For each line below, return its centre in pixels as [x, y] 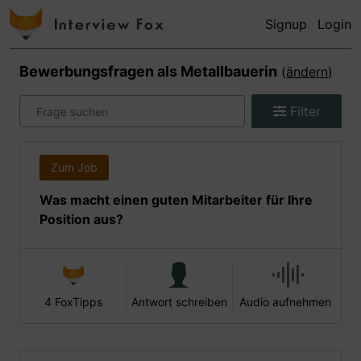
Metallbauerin [229, 71]
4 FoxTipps [73, 302]
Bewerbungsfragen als [100, 71]
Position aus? [81, 219]
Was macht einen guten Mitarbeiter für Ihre [176, 200]
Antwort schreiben [179, 302]
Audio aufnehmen [285, 302]
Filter [303, 111]
